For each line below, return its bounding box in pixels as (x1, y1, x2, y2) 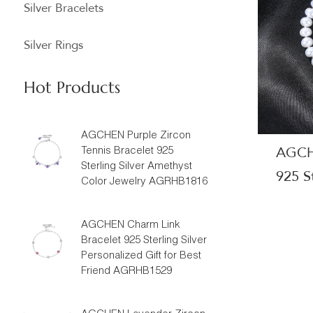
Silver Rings (23, 37, 83, 53)
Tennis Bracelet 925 (80, 146, 173, 156)
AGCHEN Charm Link (80, 220, 180, 231)
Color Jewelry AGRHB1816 (80, 177, 208, 187)
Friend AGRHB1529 (80, 266, 172, 277)
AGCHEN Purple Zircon (80, 131, 191, 141)
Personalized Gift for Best (80, 251, 201, 261)
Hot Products (23, 78, 120, 97)
